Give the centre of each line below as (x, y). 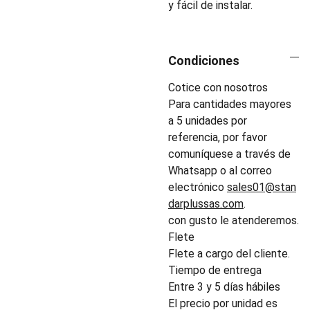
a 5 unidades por (208, 121)
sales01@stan (262, 187)
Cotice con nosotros (218, 88)
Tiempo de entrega (215, 270)
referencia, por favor (218, 137)
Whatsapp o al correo (220, 171)
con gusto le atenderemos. (234, 220)
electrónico (198, 187)
